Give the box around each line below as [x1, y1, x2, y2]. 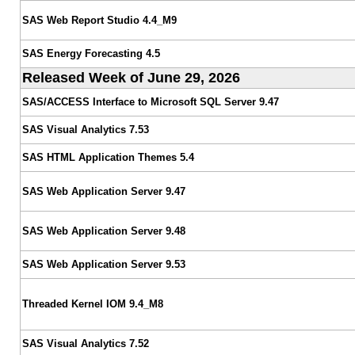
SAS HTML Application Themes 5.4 [21, 151, 194, 163]
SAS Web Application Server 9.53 [21, 258, 185, 270]
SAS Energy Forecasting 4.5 [21, 47, 160, 59]
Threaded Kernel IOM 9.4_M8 [21, 297, 163, 310]
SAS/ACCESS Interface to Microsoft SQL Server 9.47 [21, 95, 279, 108]
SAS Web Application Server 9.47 [21, 185, 185, 197]
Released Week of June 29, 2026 [21, 69, 240, 86]
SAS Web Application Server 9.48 [21, 224, 185, 237]
